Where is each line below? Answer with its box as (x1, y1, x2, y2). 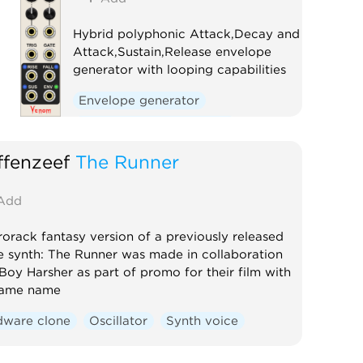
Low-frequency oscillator (79, 117, 232, 132)
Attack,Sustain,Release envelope (72, 44, 271, 59)
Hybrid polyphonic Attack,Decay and (72, 26, 300, 41)
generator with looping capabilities (72, 62, 286, 77)
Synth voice (166, 313, 239, 328)
